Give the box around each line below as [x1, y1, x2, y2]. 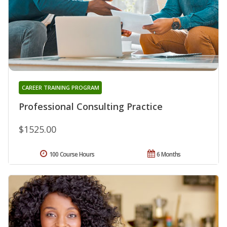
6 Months [157, 150, 181, 159]
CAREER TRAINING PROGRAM [21, 84, 99, 92]
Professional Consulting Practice [19, 100, 163, 113]
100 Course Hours [49, 150, 95, 159]
